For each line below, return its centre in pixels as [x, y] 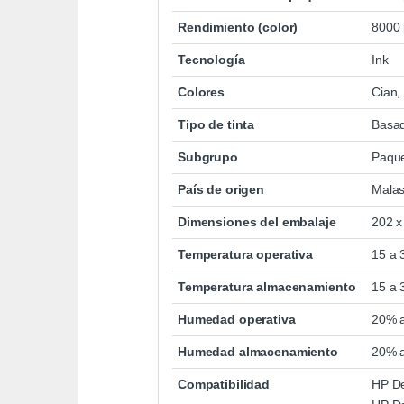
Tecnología [211, 60]
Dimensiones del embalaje [257, 222]
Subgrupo [208, 157]
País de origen [221, 190]
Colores [202, 92]
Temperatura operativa [246, 255]
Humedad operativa [237, 320]
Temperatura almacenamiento [267, 287]
